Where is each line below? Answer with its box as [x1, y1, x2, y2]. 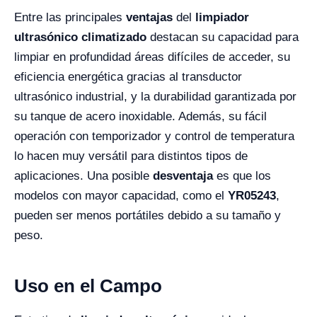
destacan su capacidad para [146, 30, 299, 44]
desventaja [153, 169, 213, 183]
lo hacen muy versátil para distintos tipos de [14, 149, 248, 163]
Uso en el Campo [14, 275, 162, 296]
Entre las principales [14, 11, 126, 24]
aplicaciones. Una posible [14, 169, 153, 183]
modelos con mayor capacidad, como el [14, 189, 228, 202]
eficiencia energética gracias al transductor [14, 70, 242, 83]
